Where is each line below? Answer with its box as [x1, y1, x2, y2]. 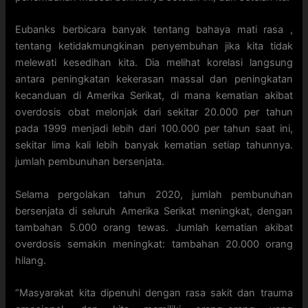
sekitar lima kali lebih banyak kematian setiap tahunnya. [15, 139, 293, 152]
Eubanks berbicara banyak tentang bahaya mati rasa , [15, 23, 293, 36]
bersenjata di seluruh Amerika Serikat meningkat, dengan [15, 204, 293, 217]
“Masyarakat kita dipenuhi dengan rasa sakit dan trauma [15, 286, 293, 299]
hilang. [15, 254, 47, 267]
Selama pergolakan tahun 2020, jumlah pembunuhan [15, 188, 293, 201]
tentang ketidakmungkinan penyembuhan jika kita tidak [15, 40, 293, 53]
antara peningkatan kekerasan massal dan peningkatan [15, 73, 293, 86]
